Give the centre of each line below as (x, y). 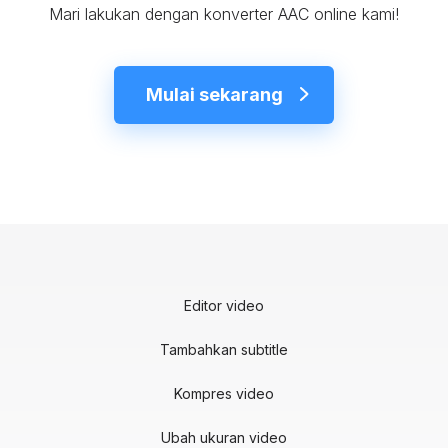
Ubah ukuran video (224, 437)
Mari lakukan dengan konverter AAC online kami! (224, 13)
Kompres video (224, 393)
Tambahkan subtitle (224, 349)
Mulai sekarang (214, 94)
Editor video (224, 305)
